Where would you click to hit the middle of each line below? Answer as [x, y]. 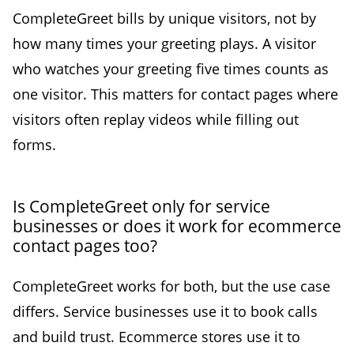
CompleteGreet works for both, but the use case [171, 286]
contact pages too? [85, 245]
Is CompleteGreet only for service [141, 206]
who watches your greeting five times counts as [171, 68]
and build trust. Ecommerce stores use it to [156, 336]
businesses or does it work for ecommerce [177, 226]
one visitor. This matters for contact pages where [175, 94]
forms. [34, 144]
